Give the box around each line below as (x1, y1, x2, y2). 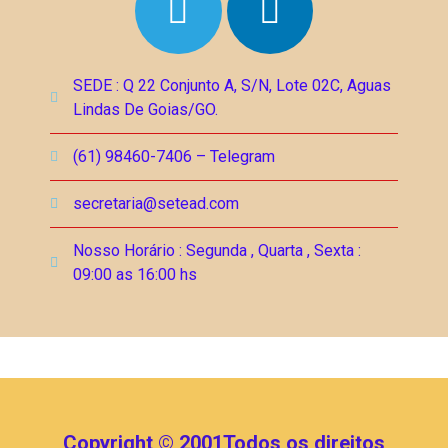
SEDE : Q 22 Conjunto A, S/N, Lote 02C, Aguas (72, 76, 391, 96)
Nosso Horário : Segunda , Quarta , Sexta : (72, 241, 361, 261)
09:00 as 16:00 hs (72, 265, 197, 285)
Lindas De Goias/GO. (72, 100, 218, 120)
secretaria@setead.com (72, 194, 239, 214)
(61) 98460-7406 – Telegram (72, 147, 275, 167)
